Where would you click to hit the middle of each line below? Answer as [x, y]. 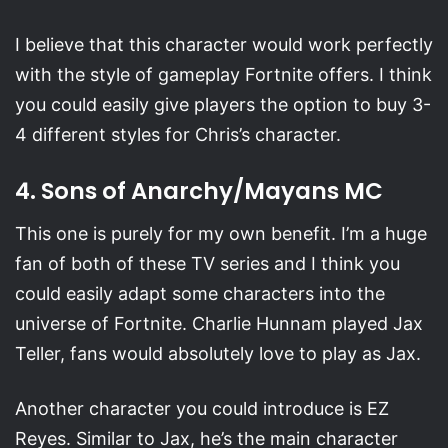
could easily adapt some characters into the [200, 293]
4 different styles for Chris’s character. [178, 135]
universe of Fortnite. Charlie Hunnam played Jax [219, 323]
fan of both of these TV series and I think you [207, 263]
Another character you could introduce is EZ [202, 408]
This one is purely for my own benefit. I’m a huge [221, 233]
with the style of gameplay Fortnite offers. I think [223, 75]
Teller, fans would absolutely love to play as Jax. [218, 353]
